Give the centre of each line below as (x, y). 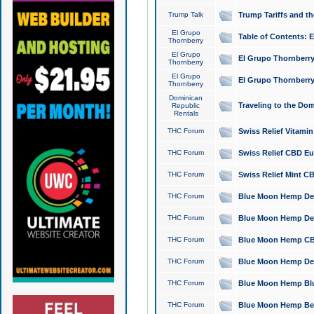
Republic (186, 105)
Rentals (186, 113)
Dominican (186, 98)
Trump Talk (186, 14)
